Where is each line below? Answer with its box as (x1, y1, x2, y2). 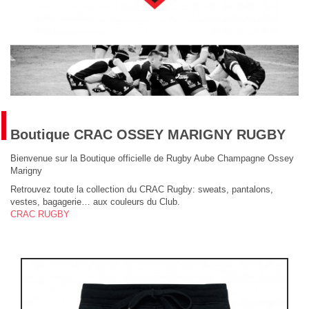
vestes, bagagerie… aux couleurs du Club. (10, 197, 180, 208)
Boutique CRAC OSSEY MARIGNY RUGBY (10, 127, 286, 143)
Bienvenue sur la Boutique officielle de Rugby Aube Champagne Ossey (10, 153, 294, 164)
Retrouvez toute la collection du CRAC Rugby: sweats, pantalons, (10, 184, 273, 195)
